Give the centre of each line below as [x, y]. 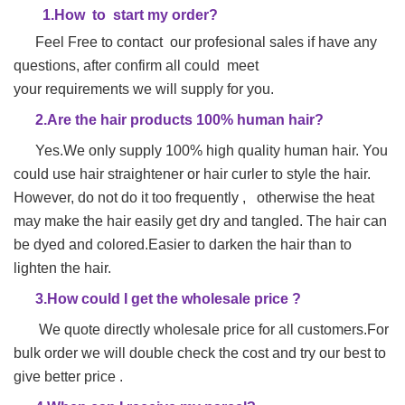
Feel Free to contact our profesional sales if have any [206, 42]
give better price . [68, 377]
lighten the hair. [62, 268]
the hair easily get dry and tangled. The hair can [235, 221]
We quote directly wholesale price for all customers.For [208, 330]
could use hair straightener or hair [121, 174]
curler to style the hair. [299, 174]
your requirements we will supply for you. [144, 89]
